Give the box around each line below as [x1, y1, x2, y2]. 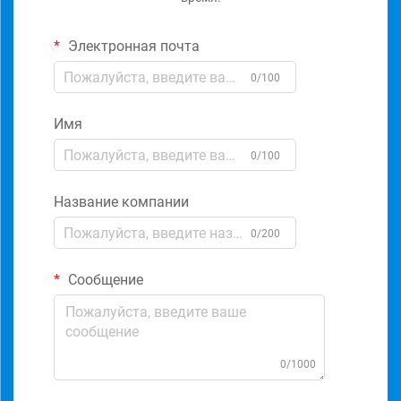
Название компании [54, 193, 189, 210]
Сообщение [64, 271, 143, 288]
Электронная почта [64, 38, 200, 55]
